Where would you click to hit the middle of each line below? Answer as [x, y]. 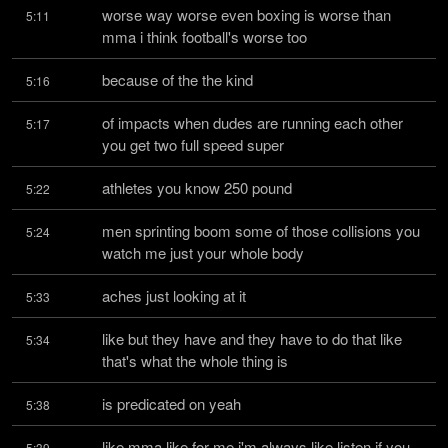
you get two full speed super [193, 144]
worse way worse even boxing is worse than [246, 14]
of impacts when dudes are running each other [252, 122]
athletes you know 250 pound [197, 187]
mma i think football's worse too [204, 36]
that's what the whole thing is [195, 360]
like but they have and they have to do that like [252, 338]
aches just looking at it [174, 295]
